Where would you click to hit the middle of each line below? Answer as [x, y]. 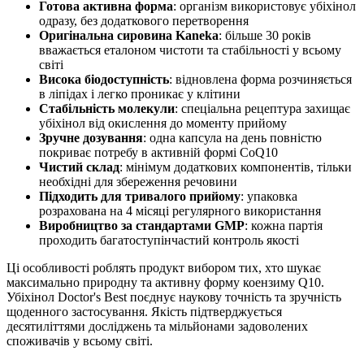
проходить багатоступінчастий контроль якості [169, 240]
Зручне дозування [91, 137]
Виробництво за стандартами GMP [142, 225]
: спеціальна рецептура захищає [262, 108]
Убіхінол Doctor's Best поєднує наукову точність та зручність [174, 297]
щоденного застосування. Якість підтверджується [144, 311]
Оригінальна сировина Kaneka [129, 35]
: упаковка [269, 196]
